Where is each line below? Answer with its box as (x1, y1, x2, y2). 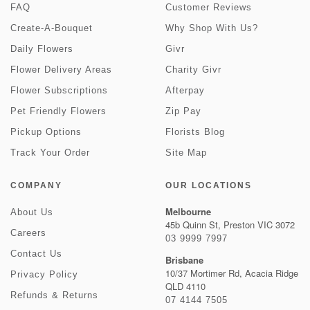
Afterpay (165, 85, 205, 95)
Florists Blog (165, 127, 225, 137)
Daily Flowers (10, 44, 73, 54)
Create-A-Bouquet (10, 23, 93, 33)
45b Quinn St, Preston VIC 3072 (165, 218, 295, 231)
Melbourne (165, 205, 211, 218)
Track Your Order (10, 147, 90, 158)
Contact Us (10, 248, 62, 259)
